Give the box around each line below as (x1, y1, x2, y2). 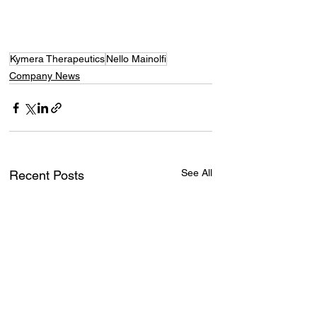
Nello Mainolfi (106, 53, 166, 65)
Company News (9, 70, 80, 82)
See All (181, 167, 212, 179)
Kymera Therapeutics (10, 53, 105, 65)
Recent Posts (9, 168, 84, 183)
